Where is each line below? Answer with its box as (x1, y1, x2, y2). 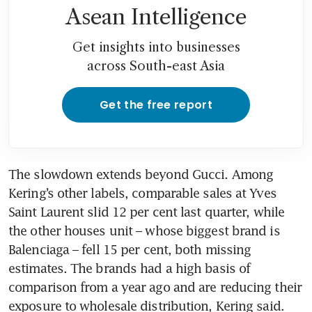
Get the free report (99, 97, 213, 114)
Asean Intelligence (65, 4, 247, 31)
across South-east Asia (87, 58, 225, 75)
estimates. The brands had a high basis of (8, 260, 251, 276)
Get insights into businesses (72, 40, 240, 56)
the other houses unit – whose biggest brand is (8, 223, 280, 239)
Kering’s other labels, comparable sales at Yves (8, 185, 276, 201)
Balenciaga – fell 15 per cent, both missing (8, 242, 251, 258)
